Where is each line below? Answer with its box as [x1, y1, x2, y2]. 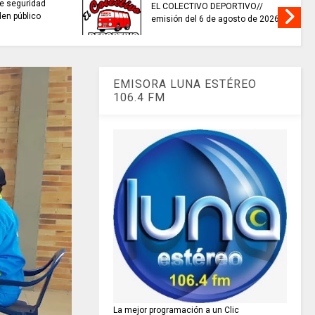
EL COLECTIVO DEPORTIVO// [151, 1, 264, 11]
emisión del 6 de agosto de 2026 [151, 14, 280, 24]
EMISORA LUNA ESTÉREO [113, 77, 257, 91]
